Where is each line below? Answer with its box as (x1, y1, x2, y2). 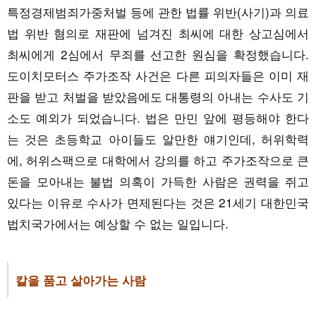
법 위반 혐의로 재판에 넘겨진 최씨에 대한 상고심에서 (7, 24, 309, 42)
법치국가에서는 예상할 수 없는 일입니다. (7, 214, 229, 233)
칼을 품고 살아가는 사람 (16, 272, 146, 289)
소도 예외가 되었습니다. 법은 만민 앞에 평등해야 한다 (7, 109, 309, 127)
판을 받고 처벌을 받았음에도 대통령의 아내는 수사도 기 (7, 87, 309, 106)
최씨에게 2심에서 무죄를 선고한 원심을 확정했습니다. (7, 45, 309, 63)
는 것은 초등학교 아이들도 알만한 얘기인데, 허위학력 (7, 130, 309, 148)
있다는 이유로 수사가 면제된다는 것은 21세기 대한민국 (7, 193, 309, 212)
